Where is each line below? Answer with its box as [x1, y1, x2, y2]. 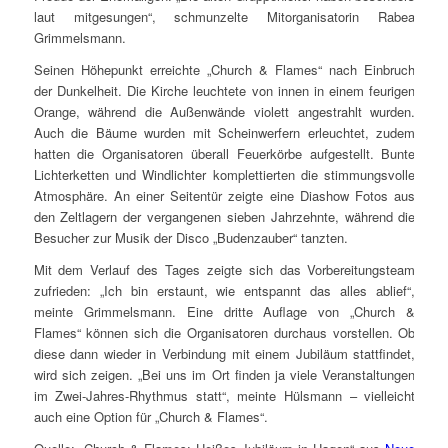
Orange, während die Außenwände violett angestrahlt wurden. [33, 102, 416, 122]
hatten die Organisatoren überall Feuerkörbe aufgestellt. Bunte [33, 144, 416, 164]
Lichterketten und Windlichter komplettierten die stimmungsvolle [33, 165, 416, 185]
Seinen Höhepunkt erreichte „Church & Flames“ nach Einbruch [33, 60, 416, 80]
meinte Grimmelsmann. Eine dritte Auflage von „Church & [33, 302, 416, 322]
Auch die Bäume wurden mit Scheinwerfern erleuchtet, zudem [33, 123, 416, 143]
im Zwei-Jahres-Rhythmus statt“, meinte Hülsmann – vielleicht [33, 386, 416, 406]
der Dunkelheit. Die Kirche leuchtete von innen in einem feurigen [33, 81, 416, 101]
